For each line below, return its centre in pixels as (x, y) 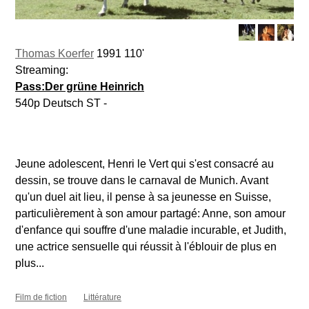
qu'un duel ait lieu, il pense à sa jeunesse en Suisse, (143, 197)
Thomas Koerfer (54, 53)
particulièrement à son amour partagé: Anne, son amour (150, 213)
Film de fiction (41, 297)
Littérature (102, 297)
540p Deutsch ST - (61, 103)
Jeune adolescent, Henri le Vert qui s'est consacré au (144, 163)
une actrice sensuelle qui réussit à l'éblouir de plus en (146, 246)
